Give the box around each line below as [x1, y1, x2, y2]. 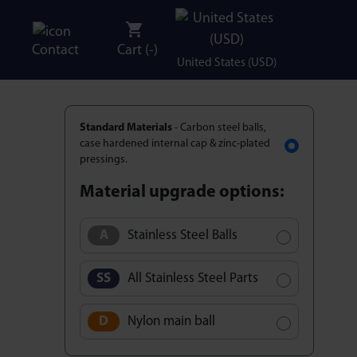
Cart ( [116, 43, 149, 58]
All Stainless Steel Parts [127, 271, 258, 285]
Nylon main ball [127, 314, 215, 328]
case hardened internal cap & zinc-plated [80, 139, 270, 149]
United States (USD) [176, 57, 277, 69]
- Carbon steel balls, [172, 123, 266, 133]
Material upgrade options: [80, 184, 284, 201]
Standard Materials [80, 123, 172, 133]
